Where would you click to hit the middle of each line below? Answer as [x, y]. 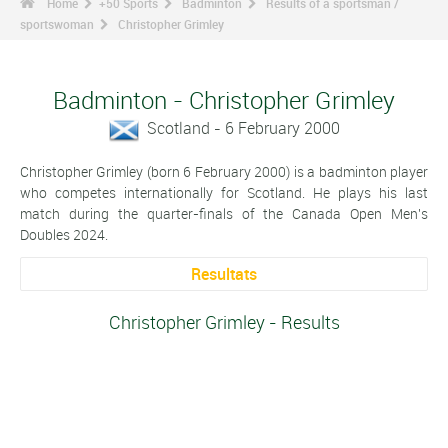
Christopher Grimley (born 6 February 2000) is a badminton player [224, 171]
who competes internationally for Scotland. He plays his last [224, 192]
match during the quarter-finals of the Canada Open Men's [224, 213]
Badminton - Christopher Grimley [224, 100]
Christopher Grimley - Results [224, 322]
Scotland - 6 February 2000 [243, 128]
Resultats [224, 273]
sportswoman [57, 24]
